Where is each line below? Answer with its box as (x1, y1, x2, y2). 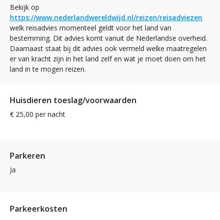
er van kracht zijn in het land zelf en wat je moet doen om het (10, 54, 206, 63)
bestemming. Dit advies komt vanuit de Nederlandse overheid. (10, 33, 207, 43)
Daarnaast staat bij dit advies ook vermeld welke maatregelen (10, 43, 207, 53)
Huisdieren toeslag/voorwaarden (10, 94, 137, 106)
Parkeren (10, 150, 45, 161)
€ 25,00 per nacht (10, 109, 65, 119)
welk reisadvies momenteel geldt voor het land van (10, 23, 171, 32)
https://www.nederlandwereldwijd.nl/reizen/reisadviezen (10, 12, 202, 22)
